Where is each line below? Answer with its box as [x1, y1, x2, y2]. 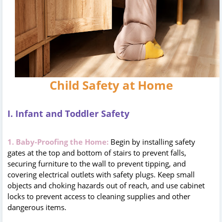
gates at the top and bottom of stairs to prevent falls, [7, 147, 186, 158]
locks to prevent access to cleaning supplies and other [7, 191, 190, 201]
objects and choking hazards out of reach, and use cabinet [7, 180, 205, 190]
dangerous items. [7, 202, 66, 212]
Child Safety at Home [49, 76, 173, 93]
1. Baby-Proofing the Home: [7, 136, 111, 147]
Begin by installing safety [111, 136, 195, 147]
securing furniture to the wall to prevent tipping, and [7, 158, 186, 168]
